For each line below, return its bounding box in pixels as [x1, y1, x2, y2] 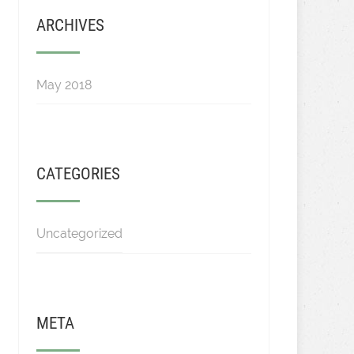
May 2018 [36, 77, 92, 92]
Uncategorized [36, 226, 122, 241]
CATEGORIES [36, 164, 120, 183]
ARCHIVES [36, 16, 104, 35]
